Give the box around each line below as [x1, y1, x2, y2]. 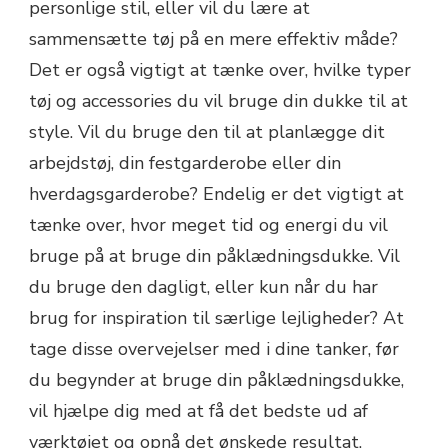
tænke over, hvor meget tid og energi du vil [29, 212, 388, 237]
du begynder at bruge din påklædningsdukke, [29, 367, 404, 392]
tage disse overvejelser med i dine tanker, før [29, 336, 399, 361]
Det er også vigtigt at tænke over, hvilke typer [29, 57, 411, 82]
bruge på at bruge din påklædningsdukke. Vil [29, 243, 400, 268]
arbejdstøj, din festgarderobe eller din [29, 150, 341, 175]
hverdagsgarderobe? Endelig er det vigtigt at [29, 181, 404, 206]
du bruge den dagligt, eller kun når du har [29, 274, 378, 299]
